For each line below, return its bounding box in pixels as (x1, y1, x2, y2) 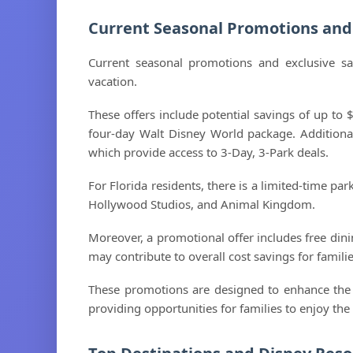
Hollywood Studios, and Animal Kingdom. (88, 196, 315, 212)
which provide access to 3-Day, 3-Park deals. (88, 144, 329, 160)
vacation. (88, 73, 137, 89)
